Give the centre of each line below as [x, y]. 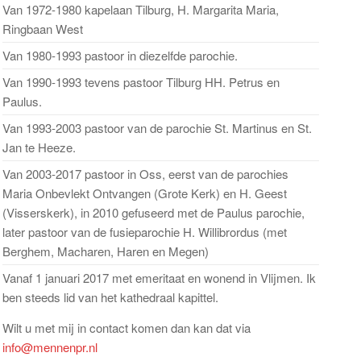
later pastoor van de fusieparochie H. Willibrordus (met [144, 232]
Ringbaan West [42, 29]
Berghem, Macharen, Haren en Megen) [105, 251]
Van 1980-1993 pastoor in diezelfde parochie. [120, 55]
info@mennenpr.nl [50, 347]
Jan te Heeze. [39, 147]
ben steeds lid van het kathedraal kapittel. [110, 297]
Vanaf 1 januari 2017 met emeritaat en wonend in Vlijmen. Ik [159, 278]
